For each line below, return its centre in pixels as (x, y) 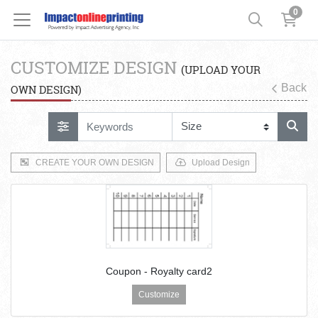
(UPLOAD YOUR (221, 70)
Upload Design (221, 162)
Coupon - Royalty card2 (159, 272)
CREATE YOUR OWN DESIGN (95, 162)
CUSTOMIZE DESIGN (96, 68)
